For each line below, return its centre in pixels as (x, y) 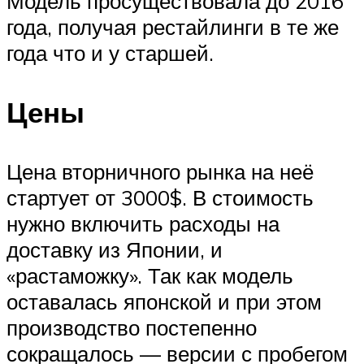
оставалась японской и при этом (164, 302)
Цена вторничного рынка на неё (160, 172)
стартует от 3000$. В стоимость (160, 198)
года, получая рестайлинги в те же (173, 26)
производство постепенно (132, 328)
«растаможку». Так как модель (150, 276)
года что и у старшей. (110, 52)
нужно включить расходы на (143, 224)
